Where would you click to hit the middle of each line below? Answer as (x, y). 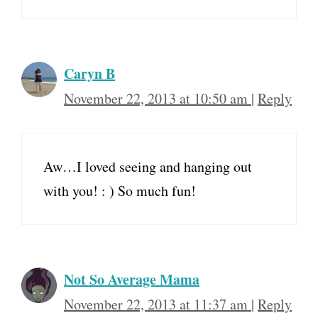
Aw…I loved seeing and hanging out (148, 167)
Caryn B (89, 74)
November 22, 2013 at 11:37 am (158, 305)
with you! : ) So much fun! (120, 191)
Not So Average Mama (132, 280)
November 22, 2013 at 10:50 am (158, 99)
